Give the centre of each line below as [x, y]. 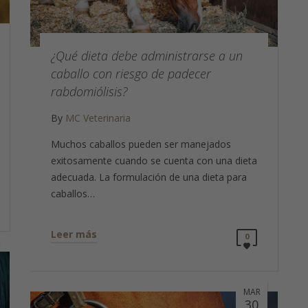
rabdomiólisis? [89, 91]
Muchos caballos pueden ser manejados [141, 144]
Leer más [74, 234]
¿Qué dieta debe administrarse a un [147, 55]
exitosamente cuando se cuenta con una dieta [154, 160]
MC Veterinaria [98, 118]
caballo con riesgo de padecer [131, 73]
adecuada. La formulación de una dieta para [149, 177]
